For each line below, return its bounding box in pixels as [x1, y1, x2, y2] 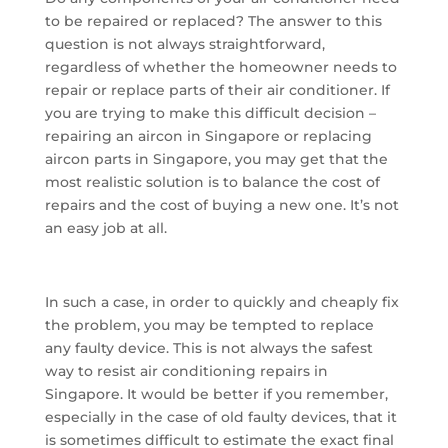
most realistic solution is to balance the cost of [44, 173, 380, 192]
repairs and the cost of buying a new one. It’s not [44, 196, 399, 215]
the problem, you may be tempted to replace [44, 316, 374, 335]
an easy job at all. [44, 219, 167, 238]
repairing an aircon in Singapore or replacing [44, 127, 372, 146]
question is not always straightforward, [44, 35, 325, 54]
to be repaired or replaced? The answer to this [44, 12, 382, 31]
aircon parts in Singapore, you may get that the [44, 150, 388, 169]
